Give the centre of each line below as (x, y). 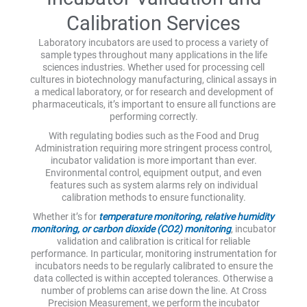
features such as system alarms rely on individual (153, 185)
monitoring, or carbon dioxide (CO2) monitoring (131, 229)
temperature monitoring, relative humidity (186, 216)
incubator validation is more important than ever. (153, 160)
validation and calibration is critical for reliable (153, 241)
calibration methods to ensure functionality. (153, 197)
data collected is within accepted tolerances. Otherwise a (153, 278)
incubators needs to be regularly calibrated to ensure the (153, 266)
